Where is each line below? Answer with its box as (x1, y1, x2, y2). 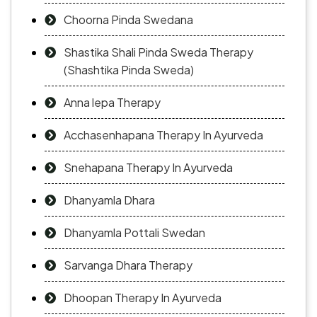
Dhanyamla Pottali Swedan (64, 225, 205, 241)
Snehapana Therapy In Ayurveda (64, 160, 233, 175)
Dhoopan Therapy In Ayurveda (64, 290, 221, 306)
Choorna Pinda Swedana (64, 12, 193, 28)
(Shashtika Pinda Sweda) (64, 62, 194, 78)
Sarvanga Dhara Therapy (64, 258, 192, 273)
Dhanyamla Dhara (64, 192, 155, 208)
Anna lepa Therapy (64, 95, 161, 110)
